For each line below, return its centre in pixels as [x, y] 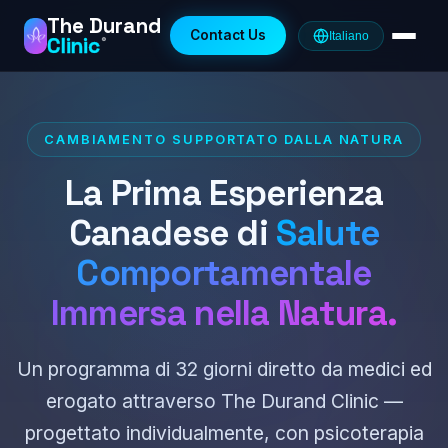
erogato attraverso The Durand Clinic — [224, 401]
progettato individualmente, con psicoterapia [224, 433]
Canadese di [172, 232]
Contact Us [228, 35]
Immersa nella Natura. [224, 312]
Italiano [349, 35]
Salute [328, 232]
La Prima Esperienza [224, 192]
